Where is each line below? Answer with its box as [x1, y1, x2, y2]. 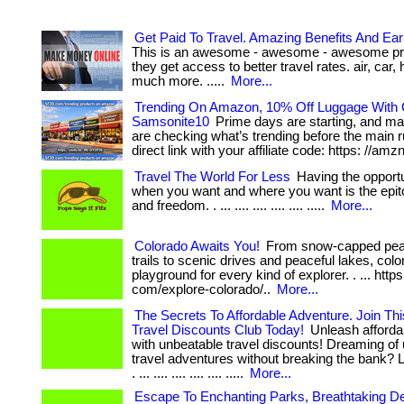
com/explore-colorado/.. [132, 282, 274, 297]
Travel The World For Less [134, 170, 290, 184]
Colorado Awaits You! [134, 239, 260, 253]
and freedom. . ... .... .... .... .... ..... [132, 198, 328, 213]
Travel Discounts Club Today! [132, 323, 304, 337]
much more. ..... [132, 74, 228, 88]
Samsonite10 [132, 115, 209, 129]
